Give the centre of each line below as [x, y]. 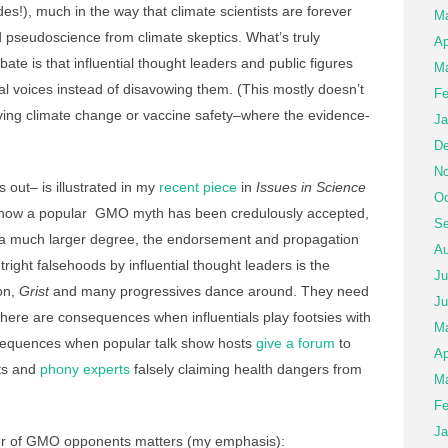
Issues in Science [311, 187]
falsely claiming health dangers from [246, 369]
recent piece [198, 187]
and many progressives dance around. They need [209, 291]
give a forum [295, 343]
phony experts [85, 369]
